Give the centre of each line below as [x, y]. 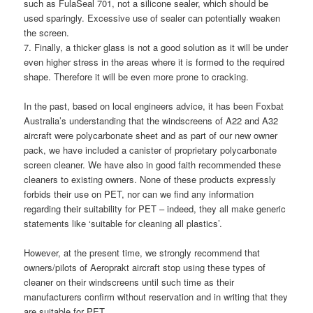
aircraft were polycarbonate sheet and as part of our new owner [151, 135]
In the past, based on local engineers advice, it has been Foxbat [154, 105]
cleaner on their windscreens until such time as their [129, 282]
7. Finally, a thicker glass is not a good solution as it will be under [156, 47]
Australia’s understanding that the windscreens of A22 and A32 [151, 120]
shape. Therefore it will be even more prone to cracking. [137, 76]
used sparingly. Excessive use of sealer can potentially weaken [152, 17]
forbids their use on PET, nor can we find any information [139, 194]
